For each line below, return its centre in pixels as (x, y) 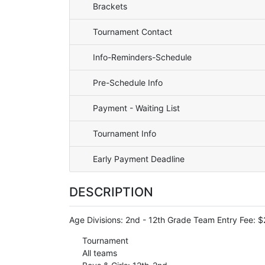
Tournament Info (125, 133)
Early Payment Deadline (139, 159)
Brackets (110, 6)
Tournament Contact (132, 32)
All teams (98, 253)
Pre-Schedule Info (128, 83)
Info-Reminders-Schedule (142, 57)
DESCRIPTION (111, 192)
